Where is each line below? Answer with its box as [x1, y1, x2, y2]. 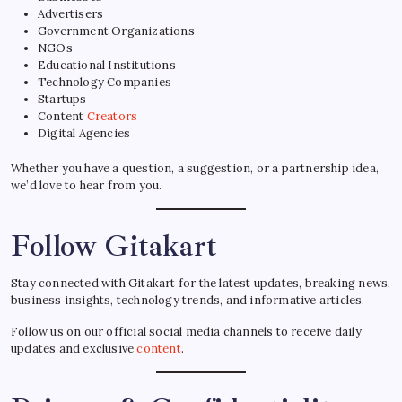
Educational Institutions [38, 57, 176, 73]
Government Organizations [38, 22, 195, 39]
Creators [86, 108, 138, 124]
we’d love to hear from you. [11, 177, 162, 193]
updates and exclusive [11, 340, 137, 356]
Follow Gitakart [11, 226, 217, 265]
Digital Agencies [38, 125, 131, 141]
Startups [38, 91, 87, 107]
